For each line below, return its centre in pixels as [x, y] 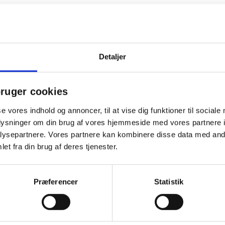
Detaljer [113, 57]
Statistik [169, 182]
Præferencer [56, 182]
